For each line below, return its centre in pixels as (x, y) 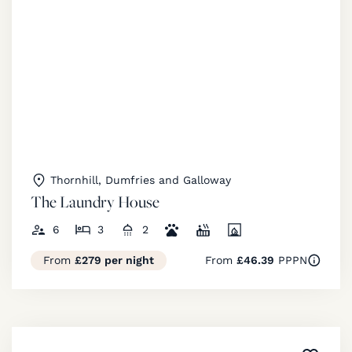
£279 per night (114, 260)
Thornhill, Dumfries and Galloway (141, 180)
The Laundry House (95, 201)
